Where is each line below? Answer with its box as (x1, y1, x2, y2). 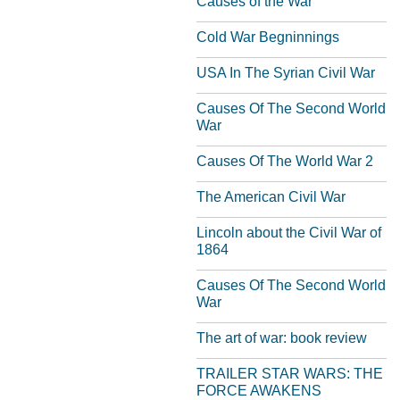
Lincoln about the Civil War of (196, 225, 381, 240)
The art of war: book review (196, 330, 367, 346)
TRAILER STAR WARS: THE (196, 366, 383, 381)
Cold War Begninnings (196, 29, 339, 45)
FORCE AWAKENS (196, 383, 321, 398)
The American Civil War (196, 189, 346, 204)
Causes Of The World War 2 (196, 154, 373, 169)
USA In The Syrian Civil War (196, 65, 375, 80)
